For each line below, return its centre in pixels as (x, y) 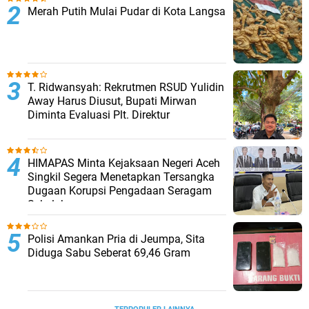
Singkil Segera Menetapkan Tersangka (121, 177)
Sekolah (47, 205)
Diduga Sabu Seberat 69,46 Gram (109, 253)
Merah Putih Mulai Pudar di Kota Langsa (127, 11)
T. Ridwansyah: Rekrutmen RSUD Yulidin (126, 87)
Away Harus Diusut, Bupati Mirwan (112, 101)
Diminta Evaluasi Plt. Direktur (99, 115)
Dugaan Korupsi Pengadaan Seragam (120, 191)
